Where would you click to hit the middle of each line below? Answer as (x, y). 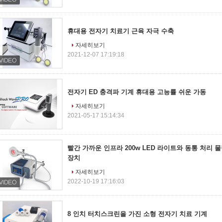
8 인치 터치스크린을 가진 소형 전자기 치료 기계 (137, 214)
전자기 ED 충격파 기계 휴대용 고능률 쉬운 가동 (137, 92)
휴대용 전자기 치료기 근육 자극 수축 (121, 31)
